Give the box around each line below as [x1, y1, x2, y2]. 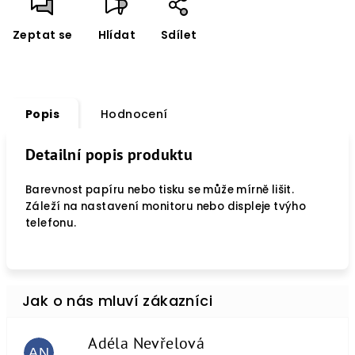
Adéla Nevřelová [88, 333, 205, 353]
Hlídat [97, 27, 136, 43]
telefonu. [25, 216, 77, 231]
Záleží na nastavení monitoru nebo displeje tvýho [25, 199, 307, 214]
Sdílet [161, 27, 197, 43]
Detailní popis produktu [25, 144, 193, 165]
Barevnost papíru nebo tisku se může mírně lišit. [25, 182, 295, 197]
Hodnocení [101, 106, 168, 122]
